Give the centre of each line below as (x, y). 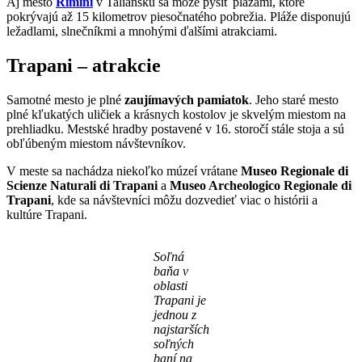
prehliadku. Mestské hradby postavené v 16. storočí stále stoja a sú (175, 128)
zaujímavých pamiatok (187, 99)
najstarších (181, 329)
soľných (173, 343)
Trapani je (179, 300)
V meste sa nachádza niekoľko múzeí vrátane (124, 170)
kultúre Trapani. (47, 214)
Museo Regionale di (295, 170)
